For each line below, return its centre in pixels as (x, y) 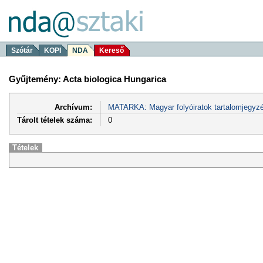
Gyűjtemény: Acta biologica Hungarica (87, 79)
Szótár (22, 50)
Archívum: (73, 107)
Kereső (112, 50)
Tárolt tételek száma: (55, 120)
